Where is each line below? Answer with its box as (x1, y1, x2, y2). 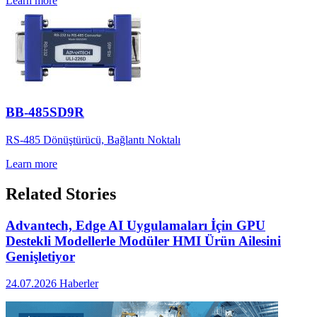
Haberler (59, 277, 98, 290)
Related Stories (6, 184, 116, 203)
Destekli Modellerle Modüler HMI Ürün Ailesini (6, 233, 281, 248)
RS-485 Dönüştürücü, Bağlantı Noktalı (6, 133, 180, 146)
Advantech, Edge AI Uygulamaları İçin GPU (6, 217, 265, 233)
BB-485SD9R (6, 105, 84, 120)
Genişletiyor (6, 248, 75, 264)
